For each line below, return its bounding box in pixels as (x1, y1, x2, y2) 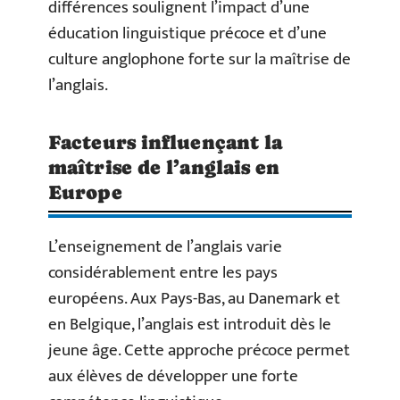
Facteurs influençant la (48, 130, 283, 154)
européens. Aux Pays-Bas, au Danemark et (48, 284, 340, 312)
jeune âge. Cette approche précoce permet (48, 336, 350, 364)
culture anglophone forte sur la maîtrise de (48, 45, 351, 73)
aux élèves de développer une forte (48, 362, 298, 390)
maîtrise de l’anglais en (48, 155, 280, 179)
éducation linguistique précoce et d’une (48, 19, 327, 47)
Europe (48, 180, 122, 204)
